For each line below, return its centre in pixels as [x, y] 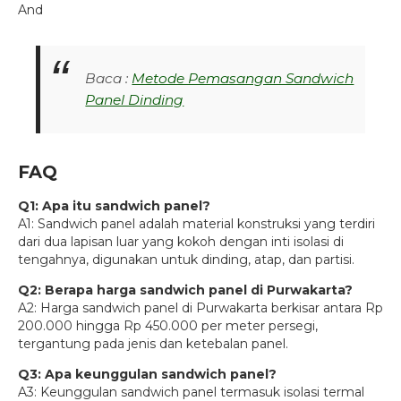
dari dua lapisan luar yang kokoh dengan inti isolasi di [181, 242]
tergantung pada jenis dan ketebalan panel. [153, 344]
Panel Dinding [135, 99]
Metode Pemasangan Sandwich [243, 78]
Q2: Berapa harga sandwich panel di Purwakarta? [185, 290]
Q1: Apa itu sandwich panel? [114, 206]
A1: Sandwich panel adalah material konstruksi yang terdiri [196, 224]
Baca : [107, 78]
